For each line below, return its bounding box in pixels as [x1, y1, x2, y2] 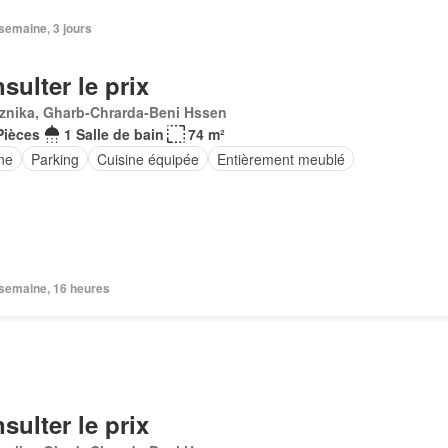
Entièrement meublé [216, 148, 345, 169]
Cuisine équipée [96, 148, 199, 169]
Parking [30, 148, 79, 169]
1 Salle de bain [63, 124, 164, 144]
